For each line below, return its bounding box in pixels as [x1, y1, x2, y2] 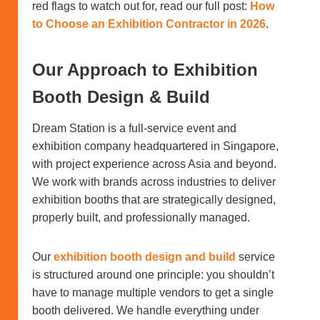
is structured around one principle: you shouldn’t [32, 268, 274, 281]
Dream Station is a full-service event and [32, 121, 236, 134]
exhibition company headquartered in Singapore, [32, 139, 279, 152]
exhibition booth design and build [54, 250, 236, 263]
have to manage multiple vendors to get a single [32, 286, 274, 299]
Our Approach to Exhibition [32, 59, 258, 79]
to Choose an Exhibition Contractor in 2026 [32, 17, 266, 30]
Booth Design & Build [32, 86, 210, 106]
